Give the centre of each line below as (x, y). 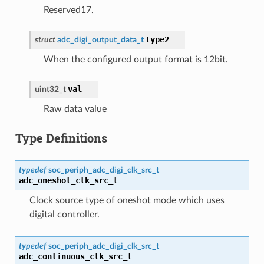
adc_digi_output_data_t (100, 39)
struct (45, 39)
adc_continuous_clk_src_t (75, 256)
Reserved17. (68, 10)
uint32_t (50, 89)
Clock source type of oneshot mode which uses (127, 200)
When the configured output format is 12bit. (136, 59)
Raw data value (75, 109)
